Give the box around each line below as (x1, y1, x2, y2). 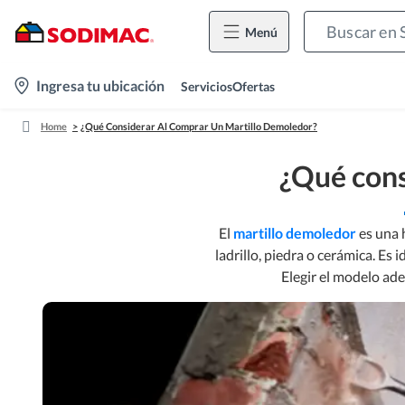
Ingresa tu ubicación (36, 77, 165, 94)
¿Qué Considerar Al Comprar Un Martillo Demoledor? (80, 120, 317, 132)
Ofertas (232, 78, 275, 94)
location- (10, 76, 66, 93)
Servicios (181, 78, 232, 94)
